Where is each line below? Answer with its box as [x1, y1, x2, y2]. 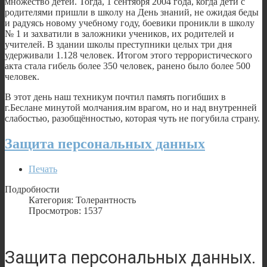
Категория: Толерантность [29, 194, 136, 205]
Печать [29, 163, 57, 174]
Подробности [5, 184, 60, 194]
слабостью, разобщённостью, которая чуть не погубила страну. [5, 113, 260, 123]
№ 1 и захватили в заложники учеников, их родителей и [5, 28, 234, 39]
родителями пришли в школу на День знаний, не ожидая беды [5, 7, 259, 17]
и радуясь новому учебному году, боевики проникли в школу [5, 17, 254, 28]
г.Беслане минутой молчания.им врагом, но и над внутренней [5, 102, 257, 113]
